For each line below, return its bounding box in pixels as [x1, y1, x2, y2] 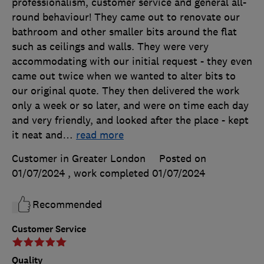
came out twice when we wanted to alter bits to [12, 69, 236, 82]
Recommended [32, 197, 102, 211]
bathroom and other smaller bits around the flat [12, 25, 237, 38]
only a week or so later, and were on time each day [12, 98, 249, 112]
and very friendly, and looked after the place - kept [12, 113, 249, 127]
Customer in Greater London [12, 151, 146, 165]
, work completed [68, 166, 152, 180]
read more [76, 128, 124, 141]
